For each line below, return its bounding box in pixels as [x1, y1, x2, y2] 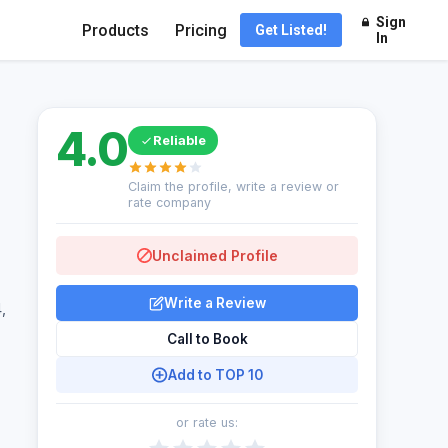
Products [82, 20, 149, 40]
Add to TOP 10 [167, 367, 263, 383]
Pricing [175, 20, 227, 40]
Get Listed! [255, 22, 327, 38]
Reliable [152, 132, 206, 148]
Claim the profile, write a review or [127, 179, 339, 194]
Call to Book [166, 331, 248, 347]
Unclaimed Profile [151, 247, 278, 264]
